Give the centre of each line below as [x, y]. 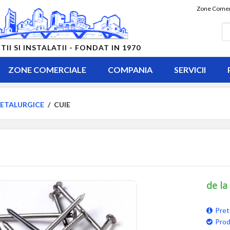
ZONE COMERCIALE [47, 70]
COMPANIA [130, 70]
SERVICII [190, 70]
